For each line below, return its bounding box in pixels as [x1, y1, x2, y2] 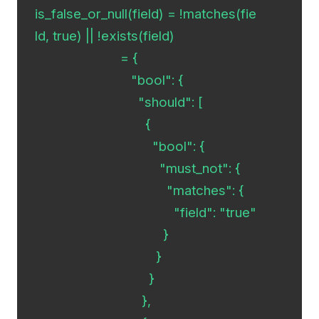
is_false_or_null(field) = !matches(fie [35, 6, 257, 23]
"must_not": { [35, 160, 75, 177]
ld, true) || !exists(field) [35, 28, 175, 45]
